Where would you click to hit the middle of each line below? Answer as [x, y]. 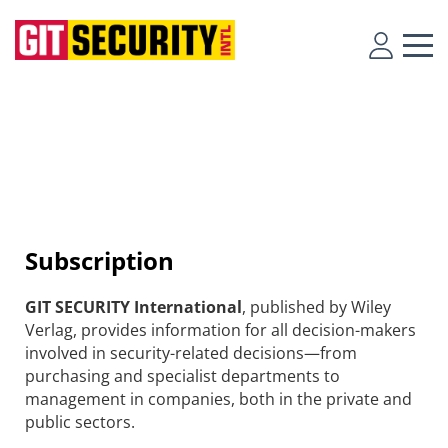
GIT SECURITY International [133, 307]
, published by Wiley [316, 307]
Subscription [99, 260]
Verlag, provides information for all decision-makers [220, 330]
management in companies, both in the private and [218, 399]
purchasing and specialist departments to [182, 376]
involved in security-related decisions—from [191, 353]
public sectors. [80, 422]
